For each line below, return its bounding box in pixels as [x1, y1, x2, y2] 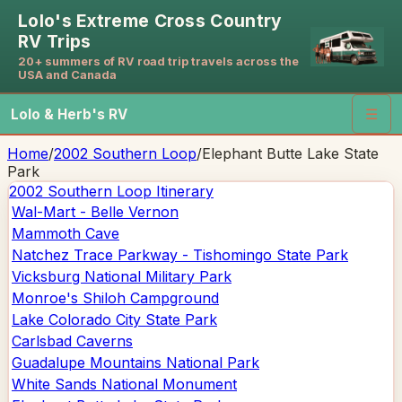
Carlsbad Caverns [12, 332, 133, 350]
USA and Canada [18, 68, 117, 82]
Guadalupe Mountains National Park [12, 354, 259, 371]
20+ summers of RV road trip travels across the [18, 55, 299, 68]
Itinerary [152, 182, 214, 200]
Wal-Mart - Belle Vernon [12, 203, 179, 221]
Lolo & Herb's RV [11, 105, 127, 123]
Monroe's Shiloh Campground [12, 289, 219, 307]
